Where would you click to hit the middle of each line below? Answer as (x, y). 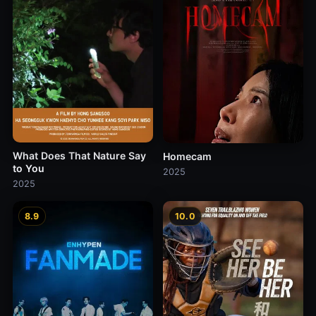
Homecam (187, 157)
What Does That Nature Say (79, 155)
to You (28, 168)
